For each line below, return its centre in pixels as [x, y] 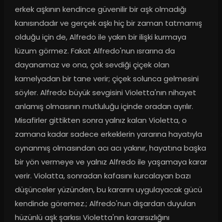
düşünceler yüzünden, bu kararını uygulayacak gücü [108, 190]
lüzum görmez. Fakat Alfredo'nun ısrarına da [95, 51]
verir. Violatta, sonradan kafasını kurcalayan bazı [103, 176]
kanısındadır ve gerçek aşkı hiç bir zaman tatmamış [108, 23]
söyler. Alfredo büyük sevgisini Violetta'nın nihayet [105, 93]
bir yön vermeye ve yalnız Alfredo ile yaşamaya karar [111, 162]
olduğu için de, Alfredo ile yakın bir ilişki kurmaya [100, 37]
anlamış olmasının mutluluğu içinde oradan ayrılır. [104, 107]
